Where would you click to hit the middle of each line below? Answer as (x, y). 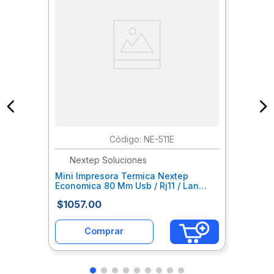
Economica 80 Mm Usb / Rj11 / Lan (127, 185)
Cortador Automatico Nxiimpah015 (127, 195)
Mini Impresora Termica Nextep (122, 176)
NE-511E (159, 139)
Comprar (104, 231)
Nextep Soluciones (108, 160)
